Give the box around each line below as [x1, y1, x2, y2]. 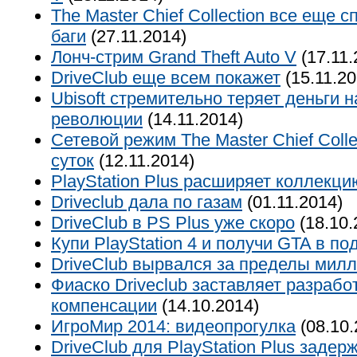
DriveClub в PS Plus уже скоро [51, 213, 295, 233]
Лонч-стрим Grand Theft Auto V [51, 47, 296, 67]
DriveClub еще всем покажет [51, 68, 280, 88]
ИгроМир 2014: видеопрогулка [51, 316, 296, 336]
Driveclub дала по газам [51, 192, 242, 212]
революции [51, 109, 143, 129]
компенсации [51, 296, 157, 316]
